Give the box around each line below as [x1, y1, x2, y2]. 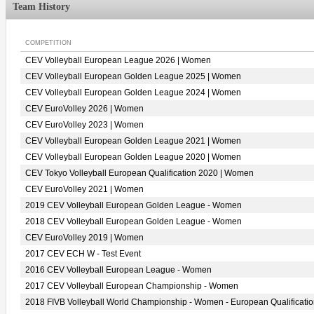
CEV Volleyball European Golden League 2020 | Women [25, 152, 241, 162]
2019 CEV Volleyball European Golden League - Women [25, 200, 242, 210]
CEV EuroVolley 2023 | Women [25, 120, 144, 130]
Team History [13, 1, 70, 12]
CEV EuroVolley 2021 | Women [25, 184, 144, 194]
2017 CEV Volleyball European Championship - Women [25, 281, 238, 291]
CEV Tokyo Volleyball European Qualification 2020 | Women [25, 168, 254, 178]
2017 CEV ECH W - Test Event [25, 249, 141, 259]
